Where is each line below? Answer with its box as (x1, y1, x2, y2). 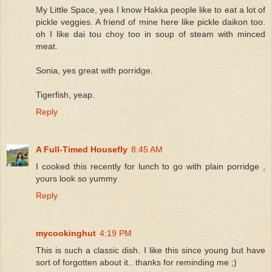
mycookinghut (36, 228, 96, 238)
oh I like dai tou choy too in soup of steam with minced (36, 29, 265, 39)
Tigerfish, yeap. (36, 89, 95, 100)
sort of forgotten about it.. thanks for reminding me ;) (36, 257, 237, 267)
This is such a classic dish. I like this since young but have (36, 245, 265, 255)
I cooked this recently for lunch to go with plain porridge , (36, 161, 265, 171)
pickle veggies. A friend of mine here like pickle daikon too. (36, 16, 265, 27)
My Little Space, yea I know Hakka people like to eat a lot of (36, 4, 265, 15)
